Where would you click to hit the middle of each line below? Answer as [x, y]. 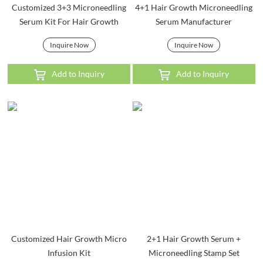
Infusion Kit [69, 253]
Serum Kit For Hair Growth [69, 21]
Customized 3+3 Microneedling [69, 7]
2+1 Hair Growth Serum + [194, 239]
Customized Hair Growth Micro [69, 239]
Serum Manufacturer [194, 21]
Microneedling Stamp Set [194, 253]
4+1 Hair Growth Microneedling [194, 7]
